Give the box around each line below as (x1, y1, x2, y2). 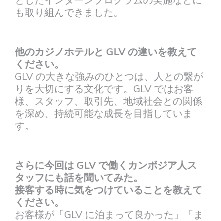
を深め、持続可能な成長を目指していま (15, 107, 192, 120)
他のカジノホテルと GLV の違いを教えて (15, 45, 197, 59)
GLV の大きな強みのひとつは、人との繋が (15, 70, 203, 83)
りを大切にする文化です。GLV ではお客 (15, 82, 193, 96)
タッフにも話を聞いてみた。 (15, 171, 143, 184)
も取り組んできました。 (15, 5, 123, 19)
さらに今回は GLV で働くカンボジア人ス (15, 158, 197, 172)
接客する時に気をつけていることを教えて (15, 183, 202, 197)
